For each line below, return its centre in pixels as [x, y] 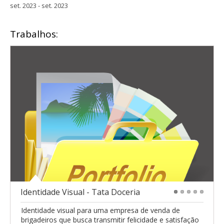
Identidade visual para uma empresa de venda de [100, 210]
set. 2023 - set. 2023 [39, 5]
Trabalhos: [34, 34]
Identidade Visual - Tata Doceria [80, 192]
